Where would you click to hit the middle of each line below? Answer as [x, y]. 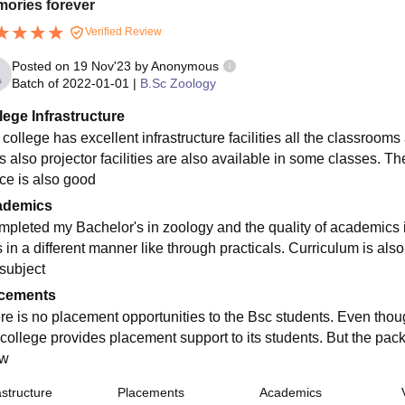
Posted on [42, 66]
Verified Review [122, 32]
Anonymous [184, 66]
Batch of [35, 83]
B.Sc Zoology [178, 83]
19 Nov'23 [102, 66]
